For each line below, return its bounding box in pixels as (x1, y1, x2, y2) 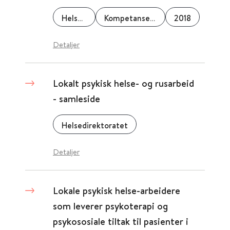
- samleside (53, 92, 100, 105)
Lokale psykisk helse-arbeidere (53, 184, 180, 197)
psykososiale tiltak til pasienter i (53, 215, 188, 228)
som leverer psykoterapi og (53, 199, 168, 213)
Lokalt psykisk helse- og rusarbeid (53, 76, 194, 90)
